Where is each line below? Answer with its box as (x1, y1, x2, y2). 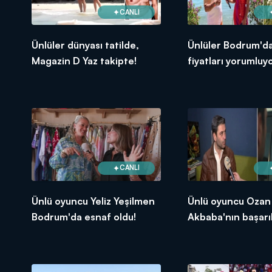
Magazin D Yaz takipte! (32, 55, 137, 67)
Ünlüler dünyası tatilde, (32, 39, 139, 52)
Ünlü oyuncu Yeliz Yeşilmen (32, 194, 155, 207)
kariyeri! (187, 226, 225, 239)
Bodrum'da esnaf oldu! (32, 210, 136, 223)
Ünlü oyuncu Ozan (187, 194, 271, 207)
